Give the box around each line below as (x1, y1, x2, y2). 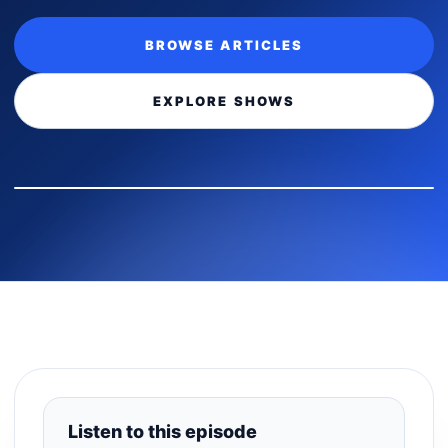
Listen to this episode (68, 421, 257, 442)
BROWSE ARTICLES (144, 37, 304, 53)
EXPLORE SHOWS (152, 93, 296, 109)
